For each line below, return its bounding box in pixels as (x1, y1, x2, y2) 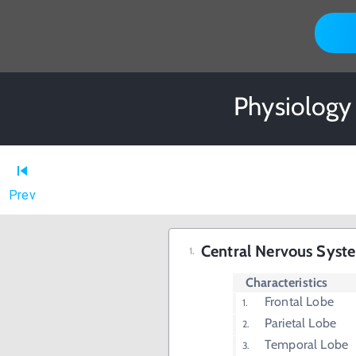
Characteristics (246, 275, 328, 291)
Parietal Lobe (265, 315, 336, 331)
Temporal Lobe (265, 337, 348, 353)
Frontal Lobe (265, 294, 334, 310)
